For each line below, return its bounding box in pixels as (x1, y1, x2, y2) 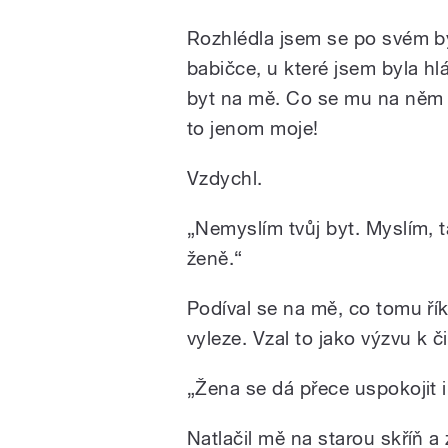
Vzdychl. (187, 166, 263, 189)
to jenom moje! (187, 116, 319, 139)
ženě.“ (187, 246, 243, 269)
